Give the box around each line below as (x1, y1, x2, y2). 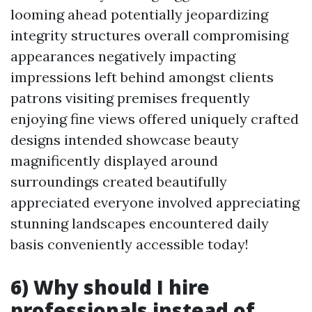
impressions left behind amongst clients (10, 68, 274, 86)
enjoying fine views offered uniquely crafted (10, 110, 299, 127)
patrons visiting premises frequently (10, 89, 250, 107)
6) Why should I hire (10, 274, 210, 300)
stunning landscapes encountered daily (10, 214, 269, 232)
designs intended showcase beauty (10, 131, 239, 148)
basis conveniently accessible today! (10, 235, 249, 253)
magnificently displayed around (10, 152, 218, 169)
